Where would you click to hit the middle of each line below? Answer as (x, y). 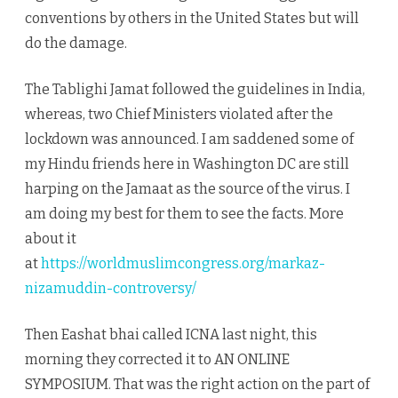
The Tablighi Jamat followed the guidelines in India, (195, 90)
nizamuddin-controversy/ (111, 289)
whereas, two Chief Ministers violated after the (179, 115)
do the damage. (76, 44)
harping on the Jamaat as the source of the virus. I (187, 189)
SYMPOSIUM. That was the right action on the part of (197, 385)
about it (51, 239)
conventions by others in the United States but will (192, 19)
